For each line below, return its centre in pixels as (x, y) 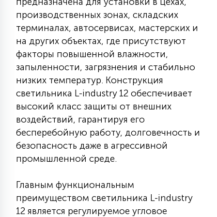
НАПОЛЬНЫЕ (90, 161)
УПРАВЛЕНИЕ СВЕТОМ (110, 12)
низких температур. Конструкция (90, 80)
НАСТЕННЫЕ (89, 199)
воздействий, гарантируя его (80, 119)
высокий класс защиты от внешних (94, 106)
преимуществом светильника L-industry (104, 198)
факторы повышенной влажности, (92, 54)
